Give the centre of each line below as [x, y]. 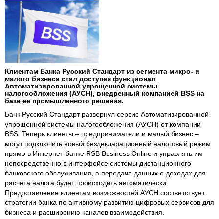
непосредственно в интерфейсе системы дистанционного [98, 163]
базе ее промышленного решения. [64, 100]
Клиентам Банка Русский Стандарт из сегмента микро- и [102, 71]
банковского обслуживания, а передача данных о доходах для [105, 173]
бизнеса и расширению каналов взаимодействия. [85, 212]
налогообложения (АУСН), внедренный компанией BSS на [105, 93]
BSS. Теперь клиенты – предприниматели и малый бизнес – [102, 134]
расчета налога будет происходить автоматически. [87, 183]
